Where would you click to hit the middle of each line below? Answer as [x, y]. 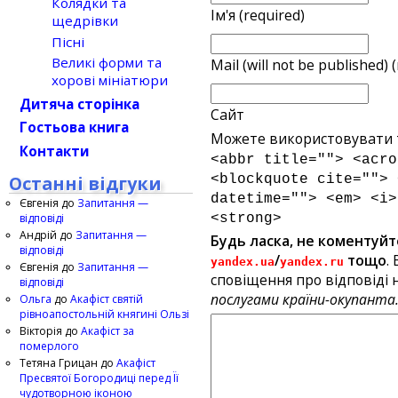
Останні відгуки [85, 183]
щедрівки [85, 21]
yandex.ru [312, 262]
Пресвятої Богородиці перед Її [99, 378]
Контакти [54, 151]
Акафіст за [107, 330]
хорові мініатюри [110, 80]
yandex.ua [243, 262]
